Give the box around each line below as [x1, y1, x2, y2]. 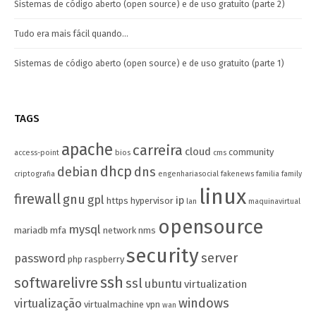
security [126, 243, 199, 267]
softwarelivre [14, 274, 98, 291]
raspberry [85, 253, 124, 265]
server [201, 250, 238, 266]
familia [256, 169, 279, 178]
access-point [14, 147, 59, 157]
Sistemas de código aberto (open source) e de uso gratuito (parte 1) [14, 57, 284, 68]
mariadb [14, 224, 48, 236]
